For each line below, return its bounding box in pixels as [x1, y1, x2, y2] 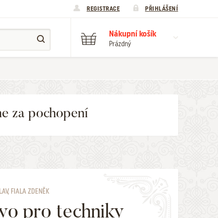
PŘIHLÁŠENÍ [145, 5, 178, 12]
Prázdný [109, 40, 131, 48]
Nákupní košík [109, 29, 156, 38]
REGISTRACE [87, 5, 120, 12]
